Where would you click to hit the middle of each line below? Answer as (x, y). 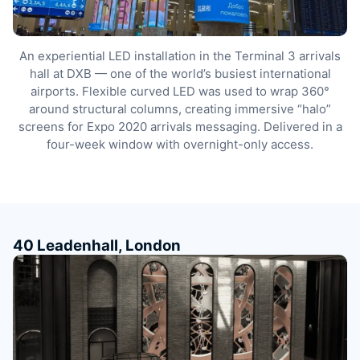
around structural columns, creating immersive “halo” (180, 108)
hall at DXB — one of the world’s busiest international (180, 73)
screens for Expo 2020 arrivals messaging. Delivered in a (180, 126)
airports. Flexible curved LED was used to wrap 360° (180, 91)
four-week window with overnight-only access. (180, 144)
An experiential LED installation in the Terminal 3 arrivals (180, 55)
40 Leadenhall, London (97, 245)
